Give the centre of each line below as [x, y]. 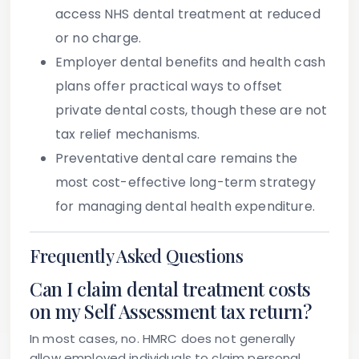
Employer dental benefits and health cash [190, 63]
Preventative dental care [136, 159]
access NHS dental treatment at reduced [188, 14]
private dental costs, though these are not [192, 111]
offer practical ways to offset [186, 87]
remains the [257, 159]
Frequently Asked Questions [137, 256]
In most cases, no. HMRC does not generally [163, 339]
